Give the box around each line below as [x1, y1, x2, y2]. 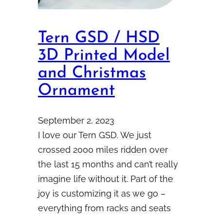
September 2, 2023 [38, 115, 114, 126]
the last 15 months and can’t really [38, 159, 178, 169]
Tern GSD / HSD [38, 30, 160, 46]
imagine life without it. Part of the [38, 173, 173, 184]
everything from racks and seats [38, 202, 171, 213]
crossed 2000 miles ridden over [38, 144, 168, 155]
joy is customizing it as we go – [38, 188, 165, 199]
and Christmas [38, 65, 146, 81]
